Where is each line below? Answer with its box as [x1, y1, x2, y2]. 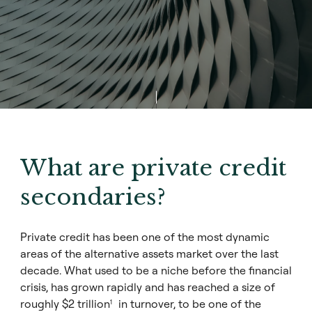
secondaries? [20, 183, 166, 211]
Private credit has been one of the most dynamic [20, 230, 270, 244]
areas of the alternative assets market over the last [20, 247, 279, 260]
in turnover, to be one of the [116, 297, 261, 311]
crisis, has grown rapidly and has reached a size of [20, 280, 275, 294]
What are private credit [20, 154, 286, 182]
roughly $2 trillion [20, 297, 110, 311]
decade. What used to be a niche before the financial [20, 263, 292, 277]
